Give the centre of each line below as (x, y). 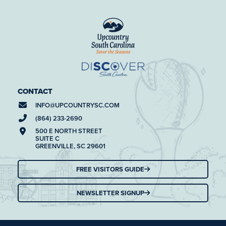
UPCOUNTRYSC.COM (87, 105)
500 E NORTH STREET (69, 131)
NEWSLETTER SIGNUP (110, 193)
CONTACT (35, 92)
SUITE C (47, 139)
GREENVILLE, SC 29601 (70, 146)
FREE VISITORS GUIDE (110, 169)
